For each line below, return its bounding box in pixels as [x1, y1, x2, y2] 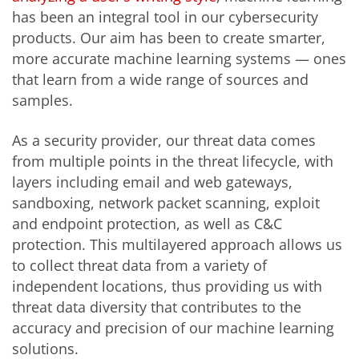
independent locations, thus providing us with [12, 276, 322, 296]
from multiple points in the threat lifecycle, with [12, 151, 333, 171]
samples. [12, 91, 77, 111]
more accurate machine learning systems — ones [12, 49, 346, 69]
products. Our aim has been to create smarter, [12, 28, 325, 48]
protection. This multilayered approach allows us [12, 234, 342, 254]
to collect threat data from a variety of [12, 255, 267, 275]
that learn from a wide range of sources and [12, 70, 309, 90]
